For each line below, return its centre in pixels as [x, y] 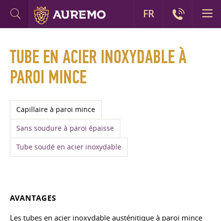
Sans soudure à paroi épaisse [65, 128]
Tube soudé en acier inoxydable [69, 147]
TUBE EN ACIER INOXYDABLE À [98, 57]
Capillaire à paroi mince [56, 110]
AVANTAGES [33, 198]
